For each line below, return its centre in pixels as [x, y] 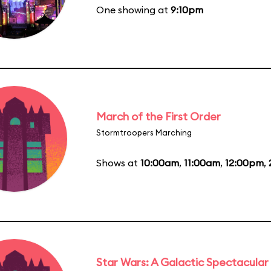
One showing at [133, 9]
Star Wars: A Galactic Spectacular [182, 262]
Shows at [118, 162]
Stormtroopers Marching [144, 132]
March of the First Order [158, 116]
